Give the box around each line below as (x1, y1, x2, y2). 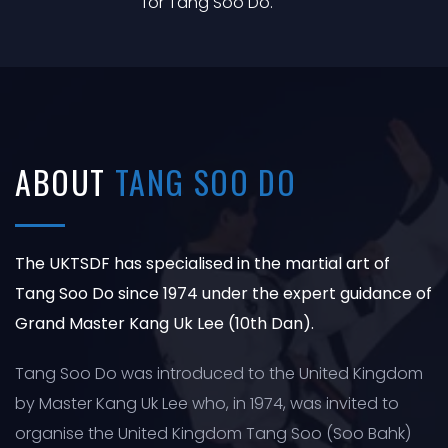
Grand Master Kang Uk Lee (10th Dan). (15, 312, 314, 336)
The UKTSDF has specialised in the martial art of (15, 252, 390, 276)
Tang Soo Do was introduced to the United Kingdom (15, 362, 423, 386)
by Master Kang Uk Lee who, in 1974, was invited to (15, 392, 399, 416)
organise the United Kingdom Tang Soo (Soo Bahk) (15, 422, 411, 446)
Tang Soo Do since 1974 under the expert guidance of (15, 282, 432, 306)
